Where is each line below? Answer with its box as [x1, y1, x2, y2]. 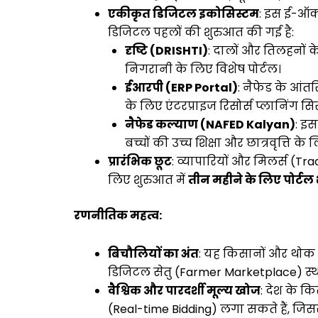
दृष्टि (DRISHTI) [125, 42, 208, 59]
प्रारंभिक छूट [108, 153, 172, 170]
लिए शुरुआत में [108, 171, 188, 188]
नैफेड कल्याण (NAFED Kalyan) [125, 116, 295, 133]
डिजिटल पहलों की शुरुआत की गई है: [108, 23, 294, 40]
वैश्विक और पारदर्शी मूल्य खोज [108, 282, 261, 299]
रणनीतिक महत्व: [74, 207, 162, 224]
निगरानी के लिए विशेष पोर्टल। [125, 60, 281, 77]
